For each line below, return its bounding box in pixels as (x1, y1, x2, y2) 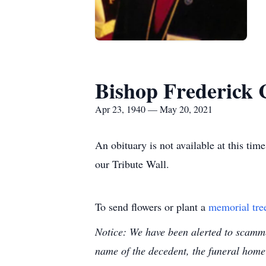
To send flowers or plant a (95, 199, 208, 214)
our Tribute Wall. (95, 157, 169, 171)
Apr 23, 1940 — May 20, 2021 (95, 103, 213, 115)
